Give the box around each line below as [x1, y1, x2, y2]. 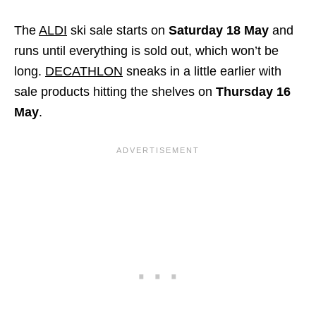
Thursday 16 [212, 84, 291, 99]
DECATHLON [45, 63, 123, 78]
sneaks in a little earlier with [123, 63, 281, 78]
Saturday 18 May [169, 23, 269, 37]
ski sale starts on [67, 23, 169, 37]
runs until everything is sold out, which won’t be [14, 43, 279, 58]
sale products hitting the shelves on [14, 84, 212, 99]
